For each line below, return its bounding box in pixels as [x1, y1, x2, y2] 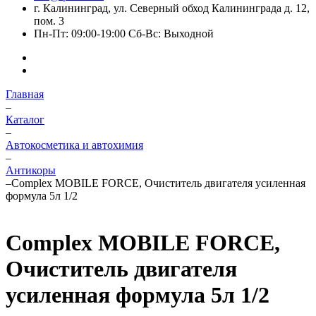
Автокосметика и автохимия [6, 139, 143, 151]
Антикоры [6, 164, 56, 176]
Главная [6, 88, 44, 100]
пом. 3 [34, 15, 64, 27]
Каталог [6, 114, 44, 126]
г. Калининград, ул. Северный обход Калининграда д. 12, [34, 2, 310, 14]
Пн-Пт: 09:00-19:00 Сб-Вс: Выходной [34, 28, 214, 39]
